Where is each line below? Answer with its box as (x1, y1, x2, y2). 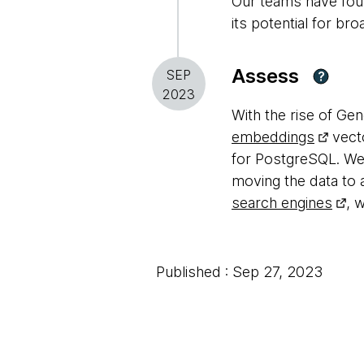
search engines (232, 194, 332, 211)
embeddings (232, 128, 314, 145)
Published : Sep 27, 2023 (156, 263, 323, 280)
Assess (232, 64, 299, 88)
